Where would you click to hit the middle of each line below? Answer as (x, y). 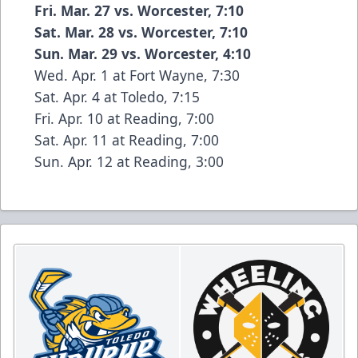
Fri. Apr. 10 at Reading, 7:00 (124, 119)
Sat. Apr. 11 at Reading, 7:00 (127, 140)
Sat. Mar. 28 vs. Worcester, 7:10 (141, 32)
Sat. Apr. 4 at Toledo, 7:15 (117, 97)
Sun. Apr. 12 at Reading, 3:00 (129, 162)
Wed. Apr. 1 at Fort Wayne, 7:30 (137, 76)
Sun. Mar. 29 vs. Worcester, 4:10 (143, 54)
